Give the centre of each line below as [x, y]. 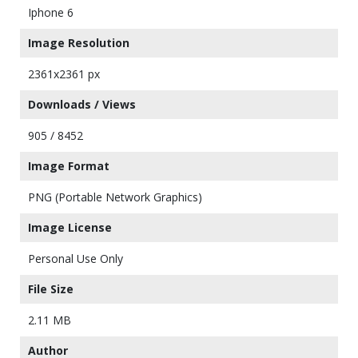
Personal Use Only [76, 259]
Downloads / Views [82, 104]
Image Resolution [79, 43]
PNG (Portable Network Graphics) [115, 197]
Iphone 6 [51, 12]
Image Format [69, 166]
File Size [51, 289]
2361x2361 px [64, 74]
